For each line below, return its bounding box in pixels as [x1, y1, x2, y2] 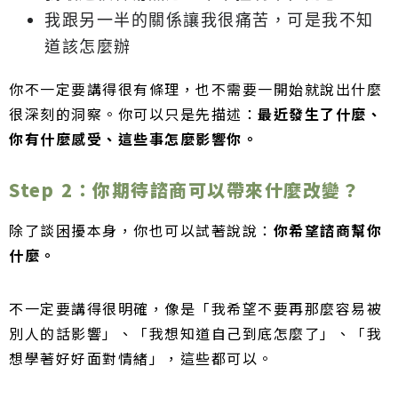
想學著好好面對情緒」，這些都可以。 [9, 346, 274, 369]
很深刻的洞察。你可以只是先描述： [9, 103, 258, 125]
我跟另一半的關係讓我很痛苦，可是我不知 [44, 9, 374, 31]
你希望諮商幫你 [273, 219, 382, 241]
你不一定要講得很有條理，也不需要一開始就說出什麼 [9, 78, 382, 100]
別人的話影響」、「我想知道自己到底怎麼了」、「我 [9, 322, 382, 344]
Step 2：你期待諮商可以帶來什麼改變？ [9, 177, 361, 203]
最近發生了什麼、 [258, 103, 382, 125]
